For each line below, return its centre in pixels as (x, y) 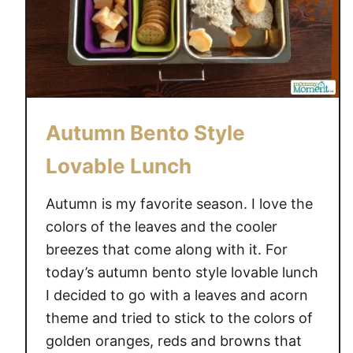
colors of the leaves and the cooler (161, 227)
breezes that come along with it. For (166, 249)
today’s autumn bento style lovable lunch (182, 272)
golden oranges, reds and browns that (173, 341)
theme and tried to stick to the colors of (179, 318)
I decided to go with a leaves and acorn (176, 295)
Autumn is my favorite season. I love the (179, 204)
